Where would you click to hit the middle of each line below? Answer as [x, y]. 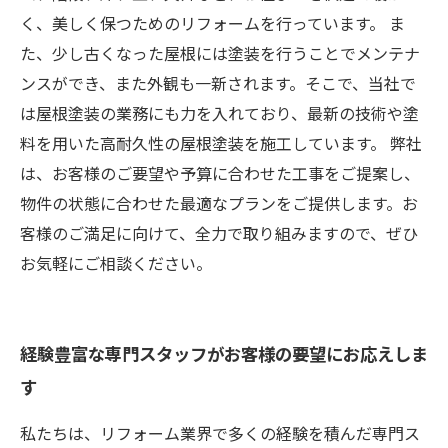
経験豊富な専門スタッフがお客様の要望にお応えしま [224, 353]
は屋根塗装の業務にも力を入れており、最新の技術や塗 [219, 113]
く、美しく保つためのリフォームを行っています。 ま [212, 23]
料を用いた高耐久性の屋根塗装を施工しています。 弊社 [221, 143]
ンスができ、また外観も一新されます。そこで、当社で [218, 83]
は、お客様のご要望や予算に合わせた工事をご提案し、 [220, 173]
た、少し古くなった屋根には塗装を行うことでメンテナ [220, 53]
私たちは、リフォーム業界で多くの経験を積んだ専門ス [220, 433]
